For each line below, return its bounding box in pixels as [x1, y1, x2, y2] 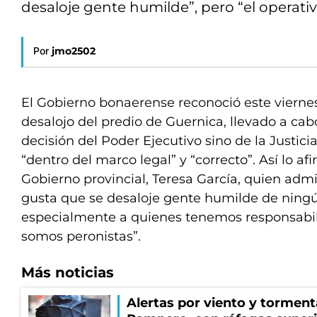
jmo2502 [52, 45, 96, 57]
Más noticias [21, 264, 114, 281]
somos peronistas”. [21, 229, 141, 244]
